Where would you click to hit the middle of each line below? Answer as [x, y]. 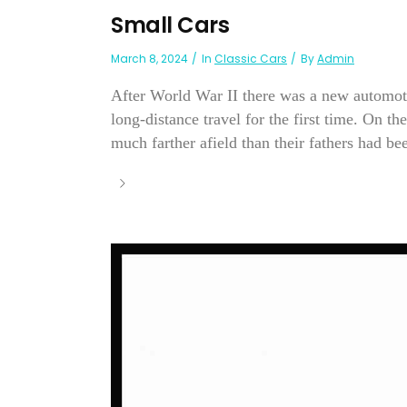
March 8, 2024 [149, 59]
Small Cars [170, 25]
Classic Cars [251, 59]
